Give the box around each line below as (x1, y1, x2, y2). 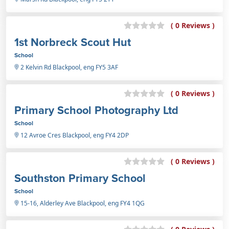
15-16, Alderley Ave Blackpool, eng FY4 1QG (19, 198, 145, 208)
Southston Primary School (14, 170, 146, 186)
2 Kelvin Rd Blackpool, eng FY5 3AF (19, 62, 118, 72)
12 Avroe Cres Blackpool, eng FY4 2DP (19, 130, 129, 140)
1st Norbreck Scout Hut (14, 34, 131, 50)
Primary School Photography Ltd (14, 102, 178, 118)
